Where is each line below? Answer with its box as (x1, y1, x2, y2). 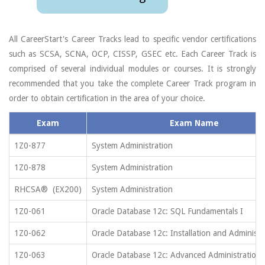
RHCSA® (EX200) (14, 185, 82, 194)
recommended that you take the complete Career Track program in (9, 79, 256, 88)
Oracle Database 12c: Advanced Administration (92, 250, 261, 260)
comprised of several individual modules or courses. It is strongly (9, 64, 256, 73)
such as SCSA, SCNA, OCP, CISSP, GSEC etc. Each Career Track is (9, 49, 256, 59)
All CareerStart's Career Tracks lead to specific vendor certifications (9, 34, 256, 44)
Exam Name (169, 118, 219, 128)
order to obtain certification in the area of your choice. (9, 93, 205, 103)
